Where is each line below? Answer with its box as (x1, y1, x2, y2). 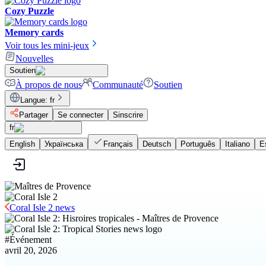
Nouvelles (15, 53, 53, 64)
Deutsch (142, 140, 171, 148)
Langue (20, 96, 45, 104)
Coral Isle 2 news (9, 202, 75, 213)
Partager (19, 110, 48, 119)
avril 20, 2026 (5, 245, 57, 255)
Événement (9, 235, 52, 245)
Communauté (93, 80, 143, 90)
